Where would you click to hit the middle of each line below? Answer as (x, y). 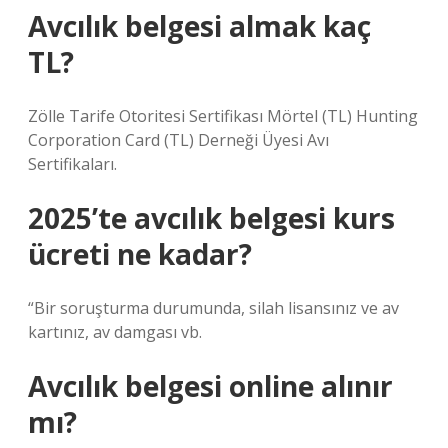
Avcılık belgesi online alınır (210, 386)
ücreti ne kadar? (140, 254)
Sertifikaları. (72, 164)
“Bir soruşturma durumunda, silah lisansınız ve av (213, 308)
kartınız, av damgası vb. (115, 332)
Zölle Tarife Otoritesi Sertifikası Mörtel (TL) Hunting (223, 116)
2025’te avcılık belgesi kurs (211, 218)
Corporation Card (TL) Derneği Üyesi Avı (178, 140)
